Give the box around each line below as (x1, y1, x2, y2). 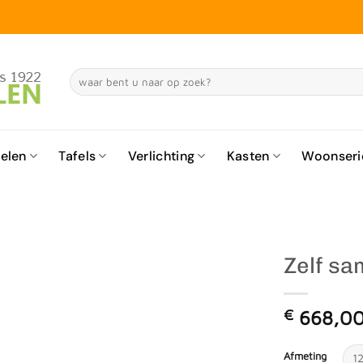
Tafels (58, 147, 96, 164)
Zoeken (69, 69, 101, 82)
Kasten (226, 147, 270, 164)
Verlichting (127, 147, 195, 164)
